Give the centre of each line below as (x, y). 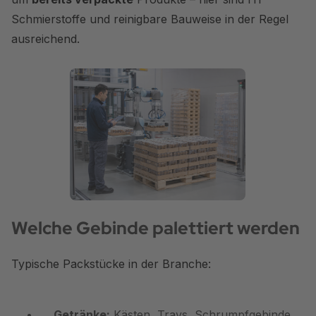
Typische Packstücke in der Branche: (111, 263)
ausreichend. (45, 38)
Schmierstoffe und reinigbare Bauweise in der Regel (150, 19)
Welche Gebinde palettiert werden (156, 228)
